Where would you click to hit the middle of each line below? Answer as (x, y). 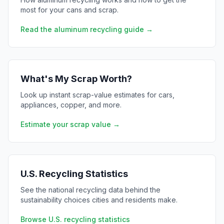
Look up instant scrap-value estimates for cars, (97, 95)
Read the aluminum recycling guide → (87, 29)
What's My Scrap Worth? (76, 79)
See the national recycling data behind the (90, 190)
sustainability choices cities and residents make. (99, 200)
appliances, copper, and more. (71, 105)
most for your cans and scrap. (69, 10)
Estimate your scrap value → (70, 124)
